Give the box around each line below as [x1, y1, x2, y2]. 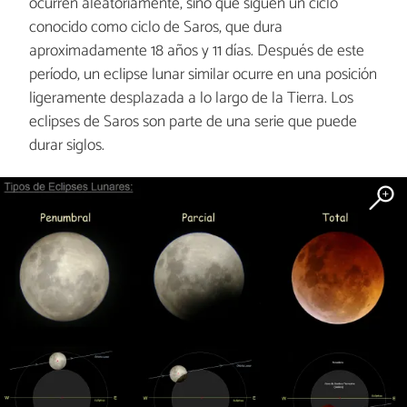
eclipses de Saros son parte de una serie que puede [28, 108, 357, 135]
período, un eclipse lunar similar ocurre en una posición [28, 61, 377, 88]
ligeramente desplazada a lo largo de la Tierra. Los [28, 84, 353, 112]
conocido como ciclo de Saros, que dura [28, 14, 283, 41]
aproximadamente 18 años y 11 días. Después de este [28, 37, 364, 65]
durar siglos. [28, 132, 104, 159]
